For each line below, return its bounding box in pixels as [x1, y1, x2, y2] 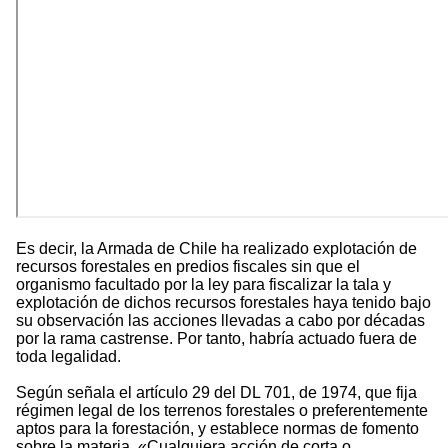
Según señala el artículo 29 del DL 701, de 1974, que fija [16, 384, 417, 402]
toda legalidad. [16, 348, 121, 366]
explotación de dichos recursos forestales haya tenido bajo [16, 294, 431, 312]
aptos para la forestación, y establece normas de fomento [16, 420, 419, 438]
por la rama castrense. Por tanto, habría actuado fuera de [16, 330, 417, 348]
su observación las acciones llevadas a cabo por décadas [16, 312, 425, 330]
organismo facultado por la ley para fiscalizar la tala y [16, 276, 391, 294]
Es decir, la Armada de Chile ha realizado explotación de [16, 240, 417, 258]
